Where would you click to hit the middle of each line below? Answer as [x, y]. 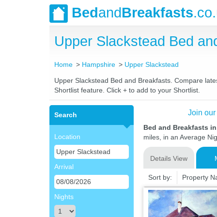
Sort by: [160, 177]
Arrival [64, 167]
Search [66, 115]
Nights [64, 197]
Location [67, 137]
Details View [169, 158]
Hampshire [99, 64]
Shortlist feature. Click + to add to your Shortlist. [127, 90]
